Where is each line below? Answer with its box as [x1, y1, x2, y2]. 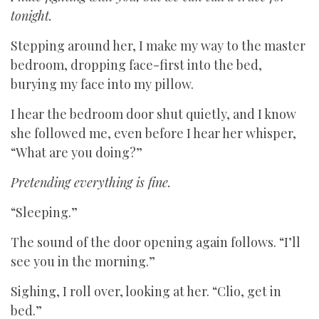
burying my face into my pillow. [11, 75, 194, 93]
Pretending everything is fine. [11, 174, 171, 191]
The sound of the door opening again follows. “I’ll [11, 234, 300, 251]
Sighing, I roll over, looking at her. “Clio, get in [11, 283, 281, 300]
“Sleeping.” [11, 204, 78, 221]
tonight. [11, 7, 52, 24]
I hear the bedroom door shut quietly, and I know [11, 105, 296, 122]
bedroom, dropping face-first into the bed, [11, 56, 262, 73]
